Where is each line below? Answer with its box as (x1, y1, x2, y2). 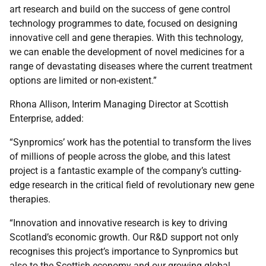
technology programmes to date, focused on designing (9, 18, 237, 29)
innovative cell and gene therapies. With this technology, (9, 32, 243, 43)
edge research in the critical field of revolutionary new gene (9, 179, 254, 191)
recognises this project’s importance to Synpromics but (9, 246, 238, 257)
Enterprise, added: (9, 113, 84, 124)
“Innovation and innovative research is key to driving (9, 217, 227, 229)
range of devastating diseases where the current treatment (9, 61, 252, 72)
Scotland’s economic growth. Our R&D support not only (9, 232, 239, 243)
